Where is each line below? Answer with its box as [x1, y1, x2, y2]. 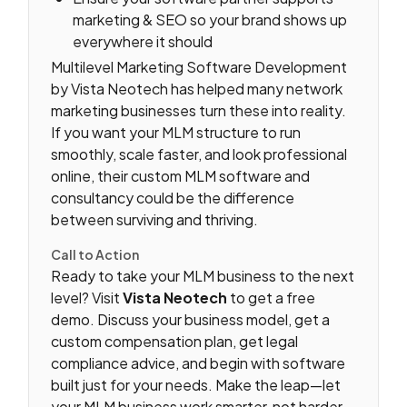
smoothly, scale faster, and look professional [51, 144, 348, 164]
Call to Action [51, 245, 140, 263]
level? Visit [51, 288, 124, 308]
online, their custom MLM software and [51, 165, 311, 185]
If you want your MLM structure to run [51, 122, 302, 142]
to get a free [227, 288, 316, 308]
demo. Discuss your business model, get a [51, 310, 331, 330]
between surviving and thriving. [51, 209, 259, 229]
